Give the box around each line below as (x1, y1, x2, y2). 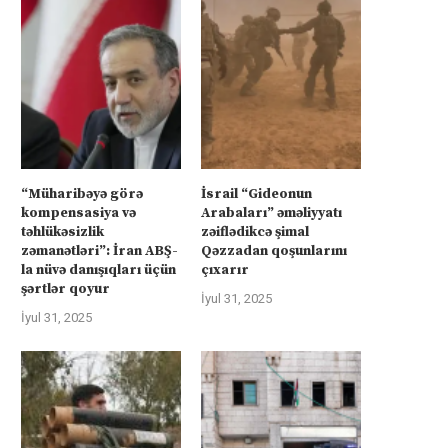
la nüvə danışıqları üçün (21, 260, 176, 279)
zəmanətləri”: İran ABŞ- (21, 241, 178, 260)
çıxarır (201, 260, 250, 279)
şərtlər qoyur (21, 279, 110, 298)
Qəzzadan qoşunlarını (201, 241, 348, 260)
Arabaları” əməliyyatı (201, 203, 343, 222)
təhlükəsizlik (21, 222, 104, 241)
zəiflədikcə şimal (201, 222, 310, 241)
